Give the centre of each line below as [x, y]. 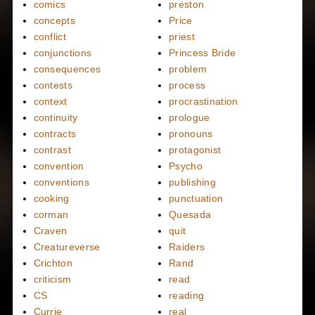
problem [188, 69]
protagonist [195, 149]
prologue [189, 117]
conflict [50, 36]
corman [51, 214]
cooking [51, 198]
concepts [54, 20]
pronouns [191, 133]
